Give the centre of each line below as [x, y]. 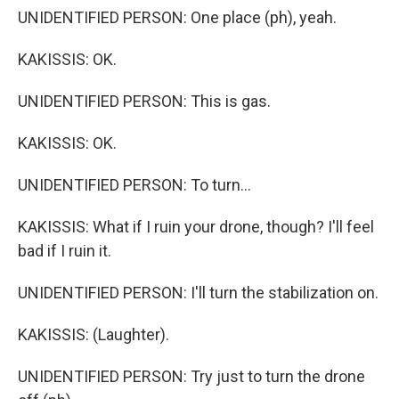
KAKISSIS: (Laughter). [94, 335]
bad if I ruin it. [65, 251]
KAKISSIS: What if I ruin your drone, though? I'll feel [196, 227]
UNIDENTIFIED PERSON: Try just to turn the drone [191, 377]
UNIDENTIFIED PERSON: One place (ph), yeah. [177, 18]
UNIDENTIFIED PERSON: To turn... [134, 185]
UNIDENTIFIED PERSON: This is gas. [144, 102]
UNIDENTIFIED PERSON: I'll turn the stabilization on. [198, 293]
